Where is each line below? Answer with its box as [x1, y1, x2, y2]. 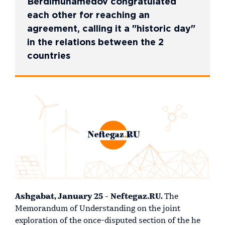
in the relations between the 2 [27, 39, 164, 47]
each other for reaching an [27, 12, 150, 20]
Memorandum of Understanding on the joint [15, 204, 180, 213]
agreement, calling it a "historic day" [27, 25, 195, 33]
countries [27, 52, 70, 60]
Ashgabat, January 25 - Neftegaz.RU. [15, 192, 164, 201]
